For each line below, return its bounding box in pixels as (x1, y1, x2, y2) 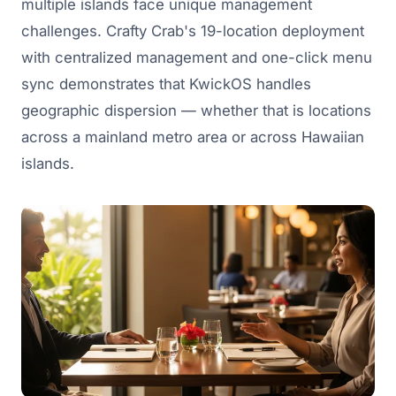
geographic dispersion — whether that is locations (21, 102, 371, 120)
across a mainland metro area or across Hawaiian (21, 128, 364, 147)
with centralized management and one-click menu (21, 49, 372, 67)
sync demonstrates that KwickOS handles (21, 75, 311, 94)
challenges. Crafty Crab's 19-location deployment (21, 22, 364, 41)
